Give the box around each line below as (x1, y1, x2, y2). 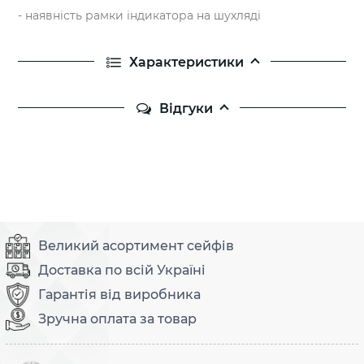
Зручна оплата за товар (38, 310, 197, 327)
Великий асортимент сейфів (38, 237, 234, 253)
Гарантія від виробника (38, 286, 201, 302)
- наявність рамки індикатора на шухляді (18, 7, 261, 23)
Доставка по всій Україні (38, 262, 206, 278)
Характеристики (128, 54, 244, 70)
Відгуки (159, 100, 213, 116)
